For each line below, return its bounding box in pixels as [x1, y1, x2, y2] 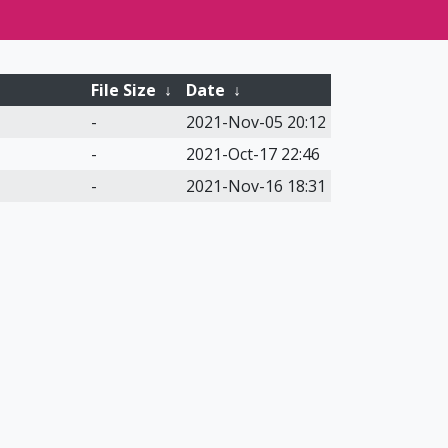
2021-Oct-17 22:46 [185, 143, 320, 165]
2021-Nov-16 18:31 [185, 175, 326, 197]
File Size [90, 79, 156, 101]
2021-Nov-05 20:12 [185, 111, 326, 133]
